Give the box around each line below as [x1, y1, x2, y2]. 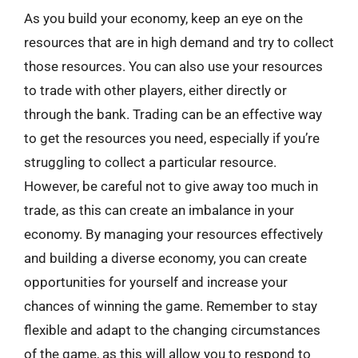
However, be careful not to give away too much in [24, 178, 318, 194]
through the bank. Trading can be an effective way [24, 106, 322, 122]
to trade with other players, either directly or [24, 82, 287, 98]
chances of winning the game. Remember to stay [24, 298, 317, 314]
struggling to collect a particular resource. [24, 154, 276, 170]
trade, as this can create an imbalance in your [24, 202, 294, 218]
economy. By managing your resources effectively [24, 226, 323, 242]
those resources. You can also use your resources [24, 58, 323, 74]
